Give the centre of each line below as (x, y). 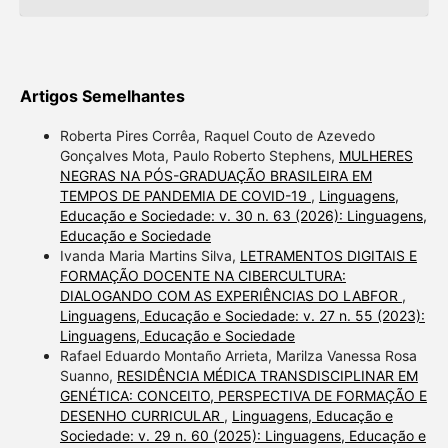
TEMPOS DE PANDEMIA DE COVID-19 (185, 196)
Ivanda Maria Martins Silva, (149, 256)
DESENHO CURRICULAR (141, 416)
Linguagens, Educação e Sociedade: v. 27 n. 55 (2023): (242, 316)
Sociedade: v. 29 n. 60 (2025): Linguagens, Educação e (242, 436)
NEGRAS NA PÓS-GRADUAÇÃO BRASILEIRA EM (215, 176)
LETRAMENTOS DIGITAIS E (328, 256)
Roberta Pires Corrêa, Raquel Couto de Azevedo (217, 136)
